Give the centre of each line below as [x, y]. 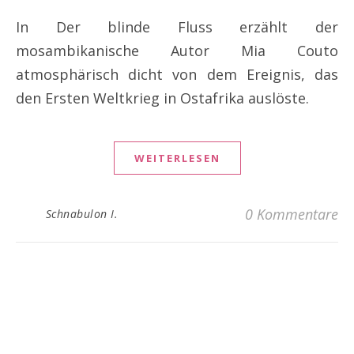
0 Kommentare [292, 214]
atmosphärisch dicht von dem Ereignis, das [177, 74]
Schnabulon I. [81, 213]
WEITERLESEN [177, 158]
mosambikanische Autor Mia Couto [177, 50]
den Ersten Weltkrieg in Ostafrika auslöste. [162, 98]
